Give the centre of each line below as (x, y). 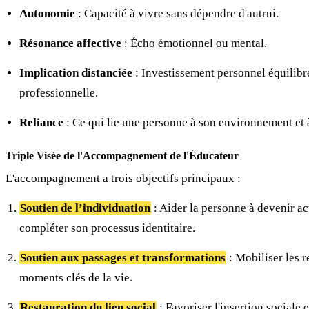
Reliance (41, 123)
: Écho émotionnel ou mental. (194, 43)
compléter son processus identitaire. (107, 228)
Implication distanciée (76, 73)
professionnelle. (59, 93)
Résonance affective (70, 43)
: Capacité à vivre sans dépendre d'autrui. (177, 14)
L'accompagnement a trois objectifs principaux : (123, 179)
